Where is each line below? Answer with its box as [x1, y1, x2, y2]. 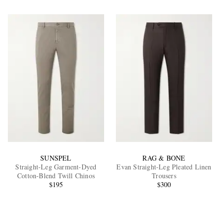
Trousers [152, 171, 176, 181]
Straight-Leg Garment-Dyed [15, 162, 97, 172]
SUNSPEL [40, 153, 72, 163]
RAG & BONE [142, 153, 186, 163]
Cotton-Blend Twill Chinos [17, 171, 95, 181]
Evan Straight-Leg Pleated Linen [116, 162, 212, 172]
